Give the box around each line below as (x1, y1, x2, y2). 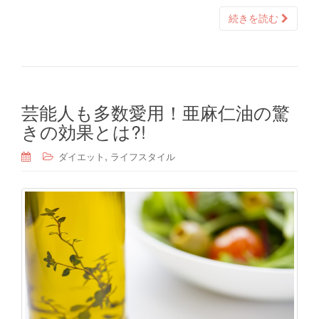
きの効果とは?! (21, 118, 146, 145)
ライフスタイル (110, 150, 175, 164)
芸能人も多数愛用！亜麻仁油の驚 (21, 99, 290, 125)
